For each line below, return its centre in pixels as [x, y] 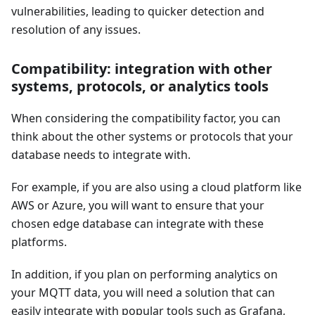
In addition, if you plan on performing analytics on [144, 275]
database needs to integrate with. [101, 155]
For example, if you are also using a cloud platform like [156, 187]
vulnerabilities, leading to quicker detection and [138, 12]
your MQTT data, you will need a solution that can [143, 293]
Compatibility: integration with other [142, 69]
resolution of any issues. [76, 30]
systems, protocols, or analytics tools [140, 86]
